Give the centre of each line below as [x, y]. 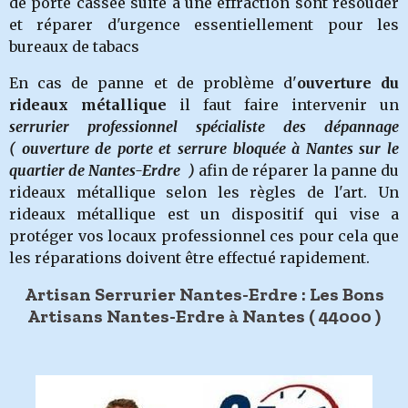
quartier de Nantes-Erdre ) [104, 170]
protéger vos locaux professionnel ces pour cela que [204, 236]
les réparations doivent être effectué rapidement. [189, 258]
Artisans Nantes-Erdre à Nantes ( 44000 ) [204, 316]
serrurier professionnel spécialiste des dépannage [204, 127]
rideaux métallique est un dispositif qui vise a [204, 214]
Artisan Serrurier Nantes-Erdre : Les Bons [204, 294]
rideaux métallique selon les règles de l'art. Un [204, 192]
